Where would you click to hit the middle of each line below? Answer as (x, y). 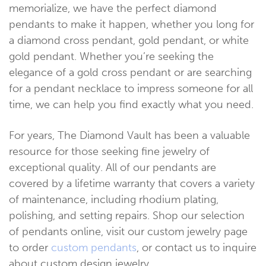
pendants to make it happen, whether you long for (132, 24)
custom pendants (94, 247)
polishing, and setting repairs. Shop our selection (127, 215)
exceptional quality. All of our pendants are (113, 167)
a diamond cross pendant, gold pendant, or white (129, 40)
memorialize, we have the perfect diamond (113, 8)
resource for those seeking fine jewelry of (109, 151)
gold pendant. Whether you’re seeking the (111, 56)
